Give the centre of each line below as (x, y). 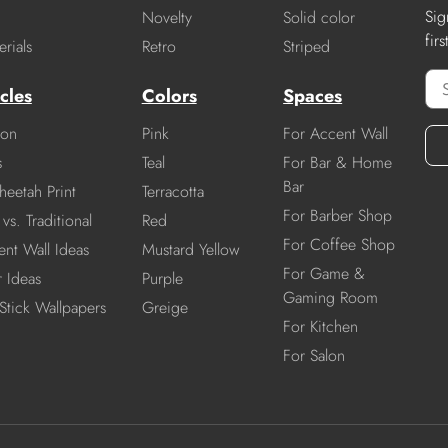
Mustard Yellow (190, 250)
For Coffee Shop (339, 245)
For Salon (314, 356)
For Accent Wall (336, 134)
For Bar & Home (338, 163)
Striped (307, 47)
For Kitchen (321, 327)
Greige (164, 308)
